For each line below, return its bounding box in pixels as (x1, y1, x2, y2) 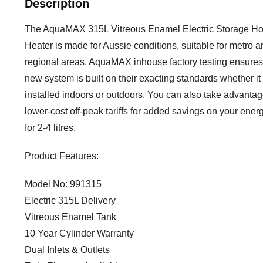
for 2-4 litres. (25, 123, 76, 133)
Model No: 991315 (25, 179, 102, 190)
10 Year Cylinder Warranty (25, 228, 134, 239)
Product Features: (25, 151, 99, 161)
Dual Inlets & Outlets (25, 245, 110, 255)
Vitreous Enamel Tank (25, 212, 116, 222)
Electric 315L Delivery (25, 195, 116, 206)
